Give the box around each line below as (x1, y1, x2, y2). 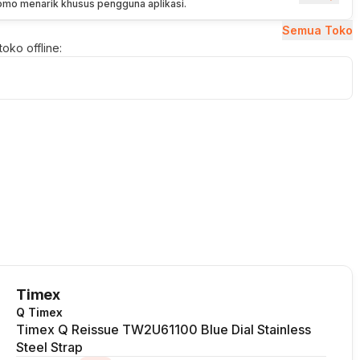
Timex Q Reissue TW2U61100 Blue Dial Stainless (16, 321, 311, 337)
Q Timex (16, 305, 63, 319)
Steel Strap (16, 339, 83, 355)
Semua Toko (282, 23, 353, 37)
